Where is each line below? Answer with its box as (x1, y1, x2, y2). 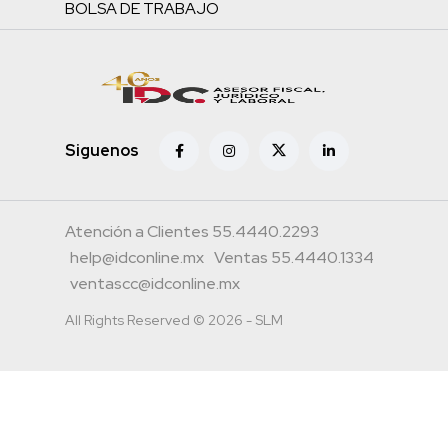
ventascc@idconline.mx (70, 272, 240, 294)
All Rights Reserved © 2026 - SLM (65, 310, 283, 329)
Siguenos (65, 140, 139, 162)
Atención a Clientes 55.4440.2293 (65, 220, 319, 242)
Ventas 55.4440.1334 (214, 246, 374, 268)
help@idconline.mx (70, 246, 204, 268)
